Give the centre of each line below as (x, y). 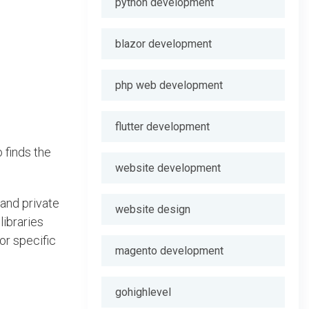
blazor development (163, 44)
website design (153, 209)
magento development (169, 251)
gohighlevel (143, 292)
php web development (169, 85)
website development (168, 168)
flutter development (162, 127)
